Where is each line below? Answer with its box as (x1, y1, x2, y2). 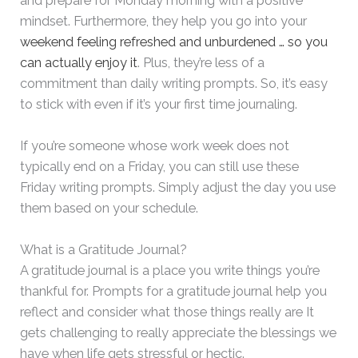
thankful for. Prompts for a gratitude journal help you (20, 284, 328, 300)
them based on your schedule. (20, 200, 199, 216)
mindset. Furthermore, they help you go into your (20, 13, 308, 29)
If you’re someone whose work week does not (20, 137, 290, 153)
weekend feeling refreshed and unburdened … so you (20, 34, 328, 50)
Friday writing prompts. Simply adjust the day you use (20, 179, 336, 195)
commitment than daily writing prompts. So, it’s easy (20, 75, 328, 91)
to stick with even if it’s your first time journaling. (20, 96, 298, 112)
